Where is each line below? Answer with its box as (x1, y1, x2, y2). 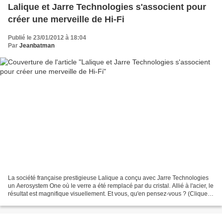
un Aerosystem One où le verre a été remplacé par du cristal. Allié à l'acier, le (8, 182, 214, 190)
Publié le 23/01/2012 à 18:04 (8, 34, 86, 41)
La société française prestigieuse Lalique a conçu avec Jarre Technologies (8, 174, 209, 182)
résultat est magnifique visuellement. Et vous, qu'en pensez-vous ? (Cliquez (8, 190, 211, 198)
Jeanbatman (19, 42, 55, 49)
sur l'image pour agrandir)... (8, 198, 82, 206)
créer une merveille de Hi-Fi (8, 14, 124, 24)
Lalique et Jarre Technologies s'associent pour (8, 1, 206, 12)
